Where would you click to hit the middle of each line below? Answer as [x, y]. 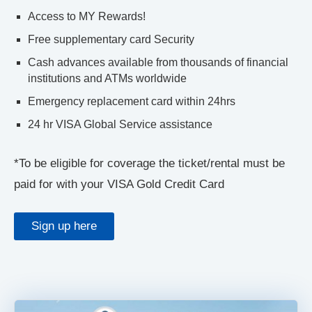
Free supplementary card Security [111, 40]
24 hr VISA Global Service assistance [120, 125]
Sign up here [64, 226]
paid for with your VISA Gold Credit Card [119, 185]
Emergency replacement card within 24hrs [132, 102]
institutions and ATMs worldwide [107, 79]
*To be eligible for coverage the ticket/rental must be [149, 164]
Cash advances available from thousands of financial [158, 63]
